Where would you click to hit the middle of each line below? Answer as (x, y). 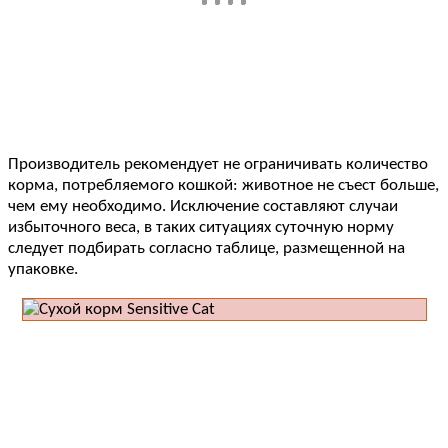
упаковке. (43, 270)
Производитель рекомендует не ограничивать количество (218, 165)
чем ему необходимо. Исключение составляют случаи (203, 207)
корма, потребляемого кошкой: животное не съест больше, (223, 186)
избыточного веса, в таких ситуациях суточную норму (201, 228)
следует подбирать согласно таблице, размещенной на (206, 249)
